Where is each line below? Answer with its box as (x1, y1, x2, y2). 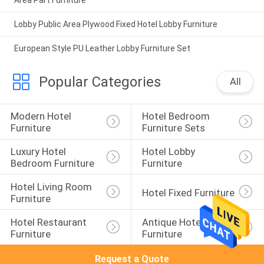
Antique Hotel (141, 216, 206, 228)
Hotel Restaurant (10, 216, 89, 228)
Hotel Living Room (10, 180, 94, 193)
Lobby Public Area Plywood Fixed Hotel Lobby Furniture (14, 19, 217, 29)
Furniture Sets (141, 122, 205, 134)
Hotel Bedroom (141, 110, 212, 123)
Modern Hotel (10, 110, 74, 123)
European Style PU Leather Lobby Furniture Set (14, 44, 190, 54)
